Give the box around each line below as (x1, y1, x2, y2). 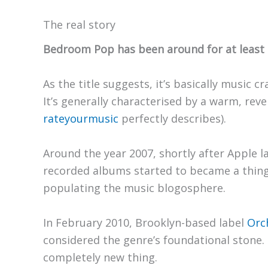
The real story (43, 17, 115, 32)
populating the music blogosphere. (43, 180, 226, 195)
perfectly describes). (118, 111, 226, 126)
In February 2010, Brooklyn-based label (43, 215, 247, 230)
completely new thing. (43, 249, 157, 264)
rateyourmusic (43, 111, 118, 126)
